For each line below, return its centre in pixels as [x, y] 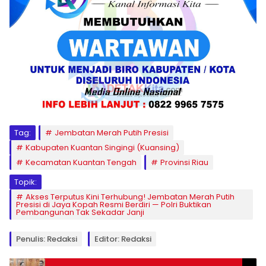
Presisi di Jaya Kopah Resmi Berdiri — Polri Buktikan [114, 204]
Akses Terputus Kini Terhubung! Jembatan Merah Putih [130, 197]
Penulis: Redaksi [47, 239]
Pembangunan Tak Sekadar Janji [80, 212]
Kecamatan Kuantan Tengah [81, 162]
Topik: [26, 182]
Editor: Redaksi [123, 239]
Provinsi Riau [184, 162]
